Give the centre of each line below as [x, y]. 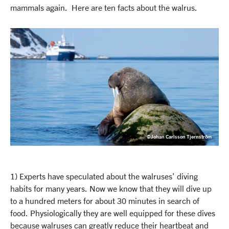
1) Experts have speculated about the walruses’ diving [104, 176]
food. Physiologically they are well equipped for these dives [113, 213]
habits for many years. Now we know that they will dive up [111, 188]
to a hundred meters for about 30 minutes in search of [105, 200]
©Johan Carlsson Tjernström [179, 136]
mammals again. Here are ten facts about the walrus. [104, 8]
